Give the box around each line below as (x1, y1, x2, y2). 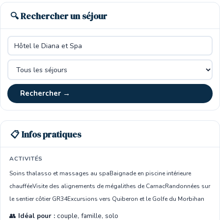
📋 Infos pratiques (10, 129, 81, 140)
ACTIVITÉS (9, 155, 43, 163)
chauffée (9, 182, 32, 190)
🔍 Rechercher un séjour (10, 10, 107, 22)
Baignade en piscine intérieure (110, 169, 191, 177)
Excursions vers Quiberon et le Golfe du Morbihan (67, 195, 204, 203)
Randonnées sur (165, 182, 210, 190)
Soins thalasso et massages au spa (9, 169, 110, 177)
